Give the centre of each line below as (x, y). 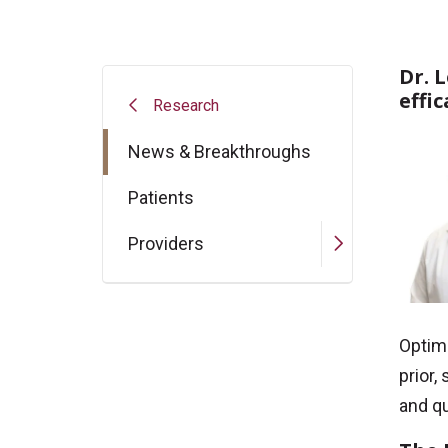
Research (186, 105)
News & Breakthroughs (219, 151)
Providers (166, 243)
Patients (161, 197)
